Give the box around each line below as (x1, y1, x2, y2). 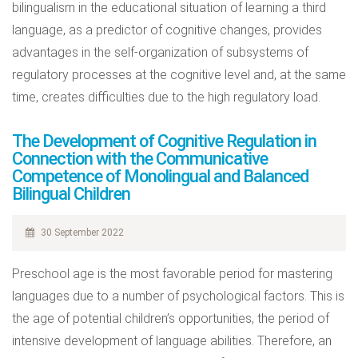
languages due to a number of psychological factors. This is (12, 288, 344, 304)
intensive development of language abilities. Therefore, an (12, 333, 332, 348)
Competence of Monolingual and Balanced (12, 166, 308, 186)
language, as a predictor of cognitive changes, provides (12, 22, 322, 38)
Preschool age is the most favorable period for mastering (12, 266, 332, 281)
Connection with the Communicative (12, 149, 268, 169)
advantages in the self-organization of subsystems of (12, 45, 308, 60)
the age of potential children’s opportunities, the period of (12, 311, 329, 326)
